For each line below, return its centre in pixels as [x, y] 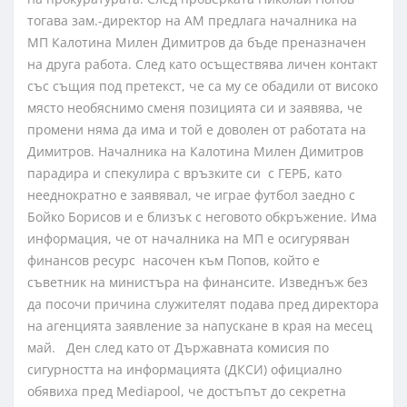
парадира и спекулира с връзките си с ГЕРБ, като [184, 174]
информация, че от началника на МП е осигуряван [189, 239]
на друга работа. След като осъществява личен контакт [203, 65]
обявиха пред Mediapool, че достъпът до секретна [187, 392]
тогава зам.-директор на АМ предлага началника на [192, 21]
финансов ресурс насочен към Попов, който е [174, 261]
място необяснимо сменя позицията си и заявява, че [195, 108]
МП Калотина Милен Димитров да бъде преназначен [197, 43]
